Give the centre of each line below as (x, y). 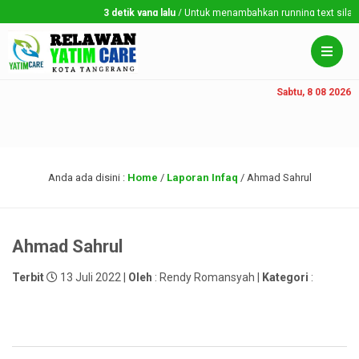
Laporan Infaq (202, 177)
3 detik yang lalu (127, 13)
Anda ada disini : (87, 177)
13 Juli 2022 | (93, 277)
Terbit (28, 277)
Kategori (285, 277)
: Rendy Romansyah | (207, 277)
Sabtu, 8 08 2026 (314, 92)
